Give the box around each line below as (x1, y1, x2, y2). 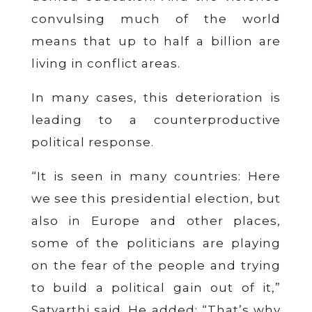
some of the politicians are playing (31, 235, 281, 250)
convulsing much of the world (31, 11, 281, 26)
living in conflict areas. (31, 56, 180, 70)
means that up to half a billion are (31, 33, 281, 48)
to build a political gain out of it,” (31, 280, 281, 295)
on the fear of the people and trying (31, 258, 281, 272)
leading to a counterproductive (31, 112, 281, 127)
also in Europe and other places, (31, 213, 281, 228)
